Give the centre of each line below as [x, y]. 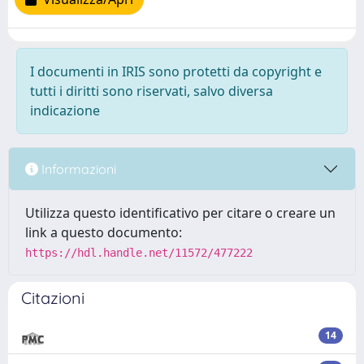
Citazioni [53, 298]
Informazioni [77, 169]
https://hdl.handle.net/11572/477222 [139, 253]
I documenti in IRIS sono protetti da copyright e [176, 71]
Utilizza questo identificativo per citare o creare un [180, 213]
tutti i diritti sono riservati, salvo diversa [152, 91]
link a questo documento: [104, 232]
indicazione [65, 110]
